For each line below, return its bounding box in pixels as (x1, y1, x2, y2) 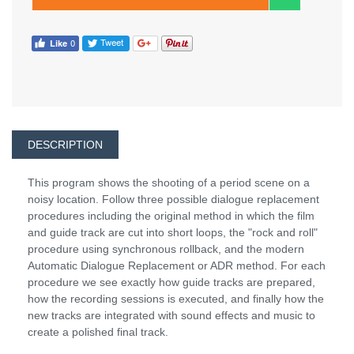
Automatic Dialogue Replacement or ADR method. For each (28, 259, 326, 273)
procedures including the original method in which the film (28, 209, 314, 223)
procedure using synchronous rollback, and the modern (28, 243, 304, 256)
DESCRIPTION (28, 138, 103, 152)
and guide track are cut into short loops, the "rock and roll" (28, 226, 318, 239)
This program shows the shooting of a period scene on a (28, 176, 310, 190)
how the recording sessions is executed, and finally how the (28, 292, 324, 306)
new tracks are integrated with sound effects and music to (28, 309, 315, 322)
